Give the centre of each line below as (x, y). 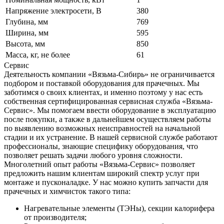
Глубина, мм (27, 22)
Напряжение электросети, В (53, 11)
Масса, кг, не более (38, 55)
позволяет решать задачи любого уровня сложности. (93, 155)
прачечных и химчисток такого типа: (67, 191)
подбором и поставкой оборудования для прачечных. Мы (102, 83)
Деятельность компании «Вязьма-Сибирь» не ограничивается (109, 74)
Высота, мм (25, 44)
